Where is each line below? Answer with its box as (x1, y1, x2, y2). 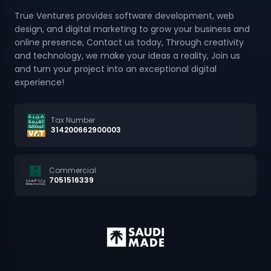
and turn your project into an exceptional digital (15, 43, 217, 56)
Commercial (49, 145, 96, 155)
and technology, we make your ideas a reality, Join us (15, 30, 240, 42)
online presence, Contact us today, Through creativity (15, 16, 244, 29)
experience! (15, 56, 64, 69)
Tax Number (51, 95, 95, 106)
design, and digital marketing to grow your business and (15, 3, 250, 16)
